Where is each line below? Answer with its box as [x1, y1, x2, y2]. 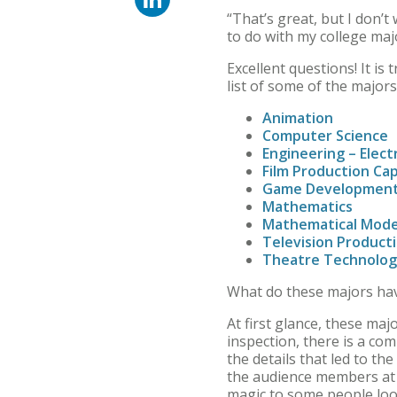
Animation [262, 107, 337, 128]
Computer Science [262, 125, 392, 145]
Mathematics [262, 196, 356, 216]
